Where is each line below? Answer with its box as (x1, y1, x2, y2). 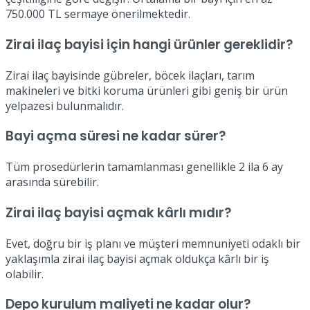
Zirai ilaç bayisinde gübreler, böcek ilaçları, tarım (6, 67, 255, 83)
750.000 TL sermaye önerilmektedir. (6, 6, 190, 22)
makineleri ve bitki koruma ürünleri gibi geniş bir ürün (6, 82, 288, 98)
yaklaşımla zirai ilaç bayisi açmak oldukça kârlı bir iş (6, 250, 269, 266)
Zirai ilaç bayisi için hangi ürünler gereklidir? (6, 35, 293, 55)
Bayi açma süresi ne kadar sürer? (6, 127, 226, 146)
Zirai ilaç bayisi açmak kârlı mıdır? (6, 203, 231, 222)
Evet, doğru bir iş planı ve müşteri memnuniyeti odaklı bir (6, 235, 300, 251)
